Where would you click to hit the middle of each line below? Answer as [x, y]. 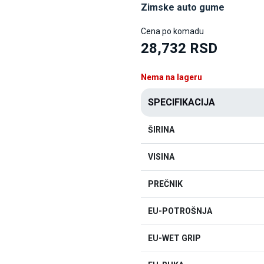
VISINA [161, 157]
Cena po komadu [172, 31]
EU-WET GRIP [174, 238]
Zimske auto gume [183, 7]
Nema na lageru [171, 77]
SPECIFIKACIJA [181, 102]
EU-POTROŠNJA [180, 211]
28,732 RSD [179, 48]
